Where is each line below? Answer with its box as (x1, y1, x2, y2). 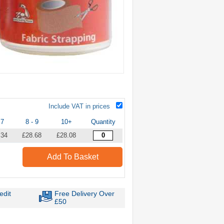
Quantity (90, 117, 115, 125)
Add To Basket (46, 152, 98, 161)
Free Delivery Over (54, 189, 115, 197)
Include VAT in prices (48, 102, 110, 110)
